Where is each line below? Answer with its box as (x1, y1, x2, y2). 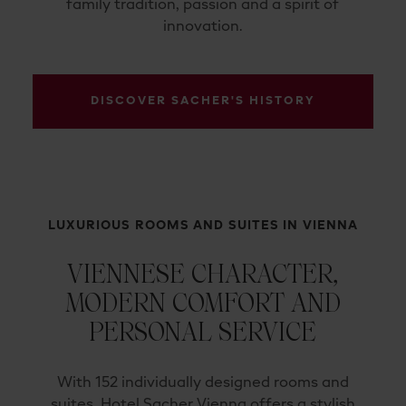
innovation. (163, 19, 243, 34)
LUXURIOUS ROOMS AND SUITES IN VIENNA (47, 218, 359, 232)
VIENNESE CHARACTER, (66, 258, 339, 289)
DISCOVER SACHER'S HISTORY (90, 94, 315, 107)
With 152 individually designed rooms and (56, 375, 349, 391)
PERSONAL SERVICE (89, 316, 317, 347)
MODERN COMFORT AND (64, 287, 341, 318)
